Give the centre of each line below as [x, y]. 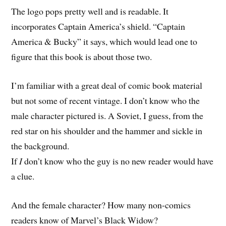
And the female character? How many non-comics [101, 205]
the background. [40, 146]
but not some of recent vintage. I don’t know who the [106, 101]
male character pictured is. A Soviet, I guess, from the [107, 116]
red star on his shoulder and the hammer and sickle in [107, 131]
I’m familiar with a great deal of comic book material [107, 86]
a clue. [23, 176]
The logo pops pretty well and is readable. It [90, 11]
